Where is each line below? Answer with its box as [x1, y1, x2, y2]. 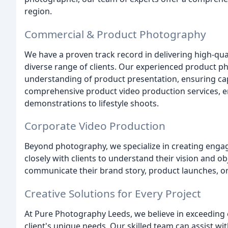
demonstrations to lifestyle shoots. [24, 97, 159, 109]
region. [24, 5, 52, 17]
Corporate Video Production [24, 119, 165, 133]
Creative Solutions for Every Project [24, 186, 201, 201]
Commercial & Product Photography [24, 26, 206, 41]
